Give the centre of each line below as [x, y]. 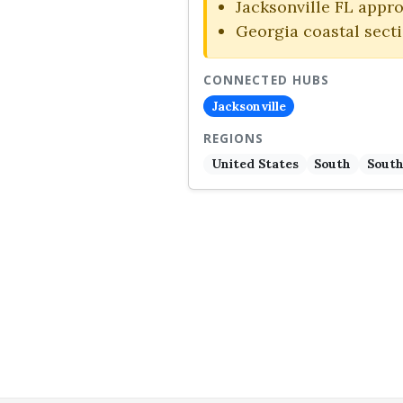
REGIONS [234, 139]
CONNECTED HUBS [267, 81]
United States [255, 164]
